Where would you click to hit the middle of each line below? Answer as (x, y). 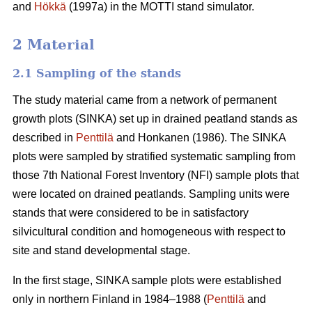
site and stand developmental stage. (101, 250)
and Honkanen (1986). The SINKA (200, 137)
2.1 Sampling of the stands (97, 73)
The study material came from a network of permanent (145, 100)
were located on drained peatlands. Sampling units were (151, 194)
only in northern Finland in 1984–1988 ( (110, 299)
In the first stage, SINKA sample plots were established (147, 280)
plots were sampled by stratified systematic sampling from (154, 156)
